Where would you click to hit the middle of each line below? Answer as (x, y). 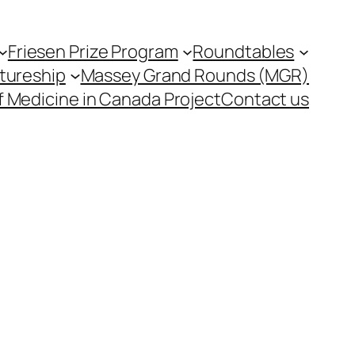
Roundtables (244, 52)
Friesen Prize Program (93, 52)
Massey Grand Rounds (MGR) (195, 75)
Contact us (265, 99)
